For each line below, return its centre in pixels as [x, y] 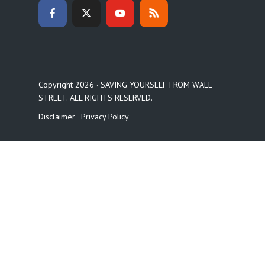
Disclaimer [56, 117]
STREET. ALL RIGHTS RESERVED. [95, 98]
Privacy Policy [105, 117]
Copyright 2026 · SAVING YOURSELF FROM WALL [125, 85]
